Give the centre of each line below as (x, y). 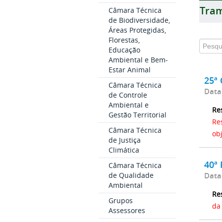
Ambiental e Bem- (138, 60)
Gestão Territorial (137, 115)
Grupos (120, 201)
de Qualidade (131, 175)
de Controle (128, 95)
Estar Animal (129, 70)
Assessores (127, 211)
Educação (124, 50)
